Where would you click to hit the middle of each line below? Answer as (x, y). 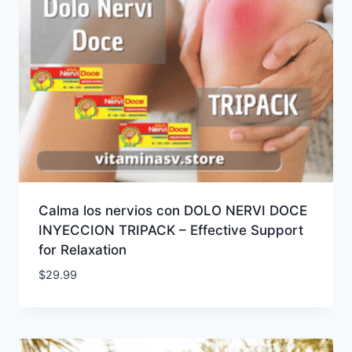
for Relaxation (82, 250)
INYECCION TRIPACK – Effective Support (170, 231)
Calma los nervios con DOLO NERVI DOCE (172, 211)
